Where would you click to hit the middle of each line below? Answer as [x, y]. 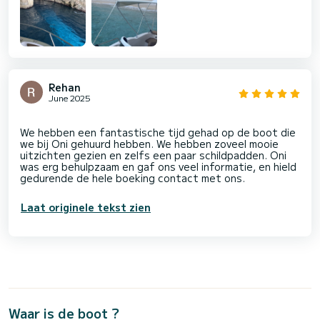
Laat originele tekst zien [86, 207]
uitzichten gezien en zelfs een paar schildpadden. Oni [153, 155]
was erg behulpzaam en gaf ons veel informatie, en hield [158, 166]
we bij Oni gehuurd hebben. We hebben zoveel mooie [149, 143]
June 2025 [70, 97]
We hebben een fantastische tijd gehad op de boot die [158, 132]
